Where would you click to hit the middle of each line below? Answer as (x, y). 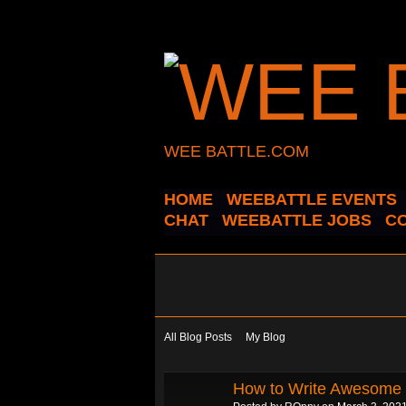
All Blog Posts (198, 337)
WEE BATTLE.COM (237, 151)
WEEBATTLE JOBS (297, 220)
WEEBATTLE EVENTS (312, 199)
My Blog (266, 337)
